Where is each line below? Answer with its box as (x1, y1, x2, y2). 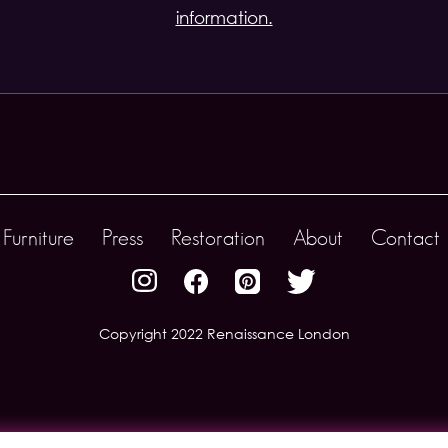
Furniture (2, 225, 74, 251)
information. (175, 7, 273, 28)
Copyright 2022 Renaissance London (98, 325, 350, 342)
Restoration (170, 225, 265, 251)
